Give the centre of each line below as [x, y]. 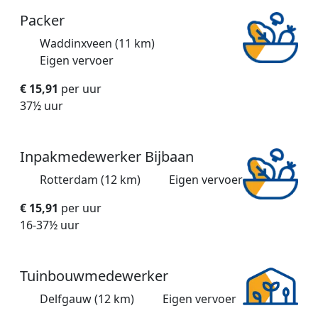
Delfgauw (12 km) [87, 299]
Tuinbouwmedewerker [94, 276]
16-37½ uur [50, 225]
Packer [42, 21]
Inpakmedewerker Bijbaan [107, 157]
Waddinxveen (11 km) [97, 44]
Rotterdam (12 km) [90, 180]
